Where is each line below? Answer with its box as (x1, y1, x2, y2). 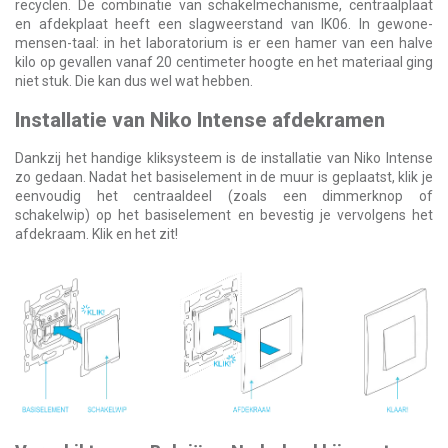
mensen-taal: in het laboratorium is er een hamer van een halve (15, 35, 433, 52)
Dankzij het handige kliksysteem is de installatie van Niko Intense (15, 150, 433, 167)
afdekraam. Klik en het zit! (15, 226, 178, 243)
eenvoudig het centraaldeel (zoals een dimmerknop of (15, 188, 433, 205)
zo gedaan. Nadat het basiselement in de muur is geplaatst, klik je (15, 169, 433, 186)
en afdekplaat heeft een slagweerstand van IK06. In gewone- (15, 16, 433, 33)
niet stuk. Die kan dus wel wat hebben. (15, 73, 253, 90)
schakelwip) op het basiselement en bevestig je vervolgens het (15, 207, 433, 224)
